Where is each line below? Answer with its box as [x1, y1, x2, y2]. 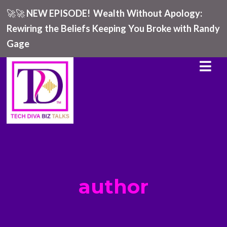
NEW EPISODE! [26, 8, 91, 19]
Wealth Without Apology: [93, 8, 203, 19]
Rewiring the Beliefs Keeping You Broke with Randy [7, 23, 220, 34]
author [78, 174, 148, 199]
